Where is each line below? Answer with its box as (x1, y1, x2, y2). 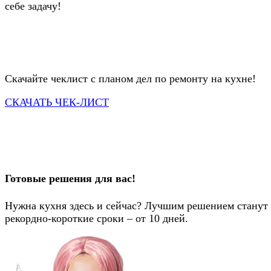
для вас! (92, 172, 135, 185)
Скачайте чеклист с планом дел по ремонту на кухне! (5, 73, 256, 85)
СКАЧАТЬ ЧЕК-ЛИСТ (5, 96, 109, 109)
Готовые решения (5, 172, 92, 185)
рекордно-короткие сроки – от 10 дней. (5, 212, 188, 225)
